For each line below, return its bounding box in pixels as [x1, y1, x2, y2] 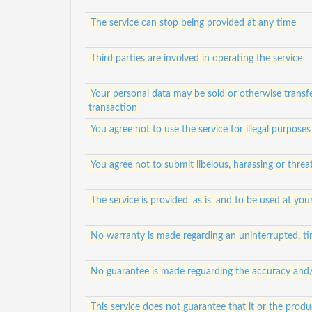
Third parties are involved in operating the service [90, 54, 302, 63]
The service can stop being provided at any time [90, 18, 296, 28]
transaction [88, 103, 137, 113]
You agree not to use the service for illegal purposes [90, 125, 311, 134]
